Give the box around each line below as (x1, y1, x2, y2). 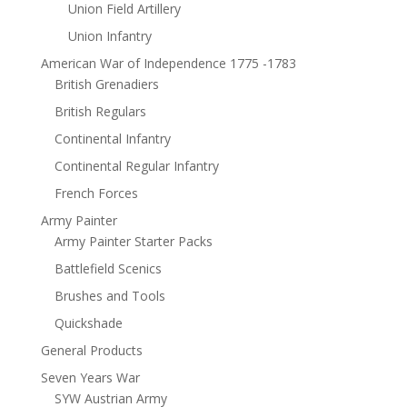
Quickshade (54, 314, 123, 333)
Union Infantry (67, 27, 152, 45)
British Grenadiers (54, 75, 159, 94)
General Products (40, 342, 143, 360)
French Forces (54, 184, 138, 203)
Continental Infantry (54, 130, 171, 148)
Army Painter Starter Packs (54, 233, 213, 251)
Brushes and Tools (54, 287, 165, 305)
